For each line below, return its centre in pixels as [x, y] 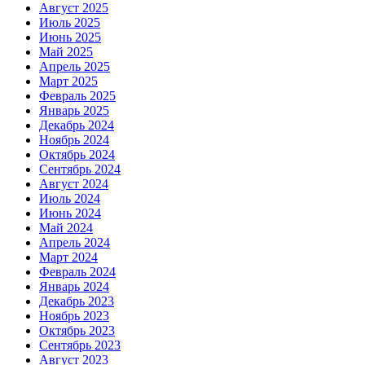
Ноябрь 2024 [74, 140]
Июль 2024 [70, 199]
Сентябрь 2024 [80, 169]
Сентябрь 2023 [80, 345]
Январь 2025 [74, 111]
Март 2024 [68, 257]
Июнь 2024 [70, 213]
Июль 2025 [70, 23]
